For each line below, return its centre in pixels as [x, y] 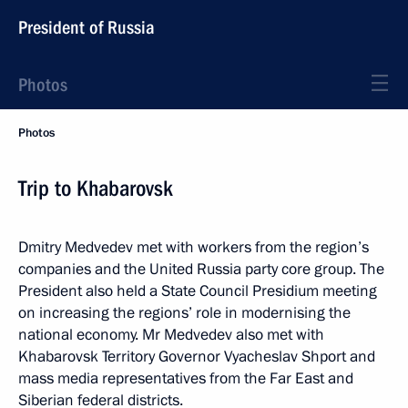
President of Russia [87, 27]
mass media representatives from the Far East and [186, 378]
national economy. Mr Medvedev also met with [171, 335]
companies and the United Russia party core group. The [201, 269]
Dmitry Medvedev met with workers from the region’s [194, 247]
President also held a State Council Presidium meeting [198, 291]
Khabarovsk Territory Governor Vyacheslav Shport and [197, 357]
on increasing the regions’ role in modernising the [184, 313]
